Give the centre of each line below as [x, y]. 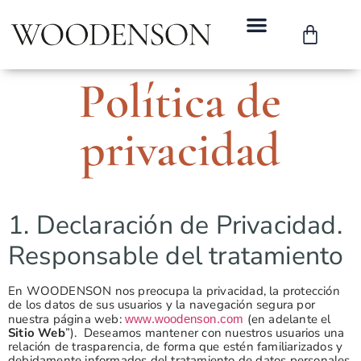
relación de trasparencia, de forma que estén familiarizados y [176, 346]
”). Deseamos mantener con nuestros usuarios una [205, 333]
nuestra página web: [66, 319]
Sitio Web [37, 333]
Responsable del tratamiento [176, 256]
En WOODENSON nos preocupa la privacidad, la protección [174, 291]
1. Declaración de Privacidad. [175, 225]
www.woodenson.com [185, 319]
